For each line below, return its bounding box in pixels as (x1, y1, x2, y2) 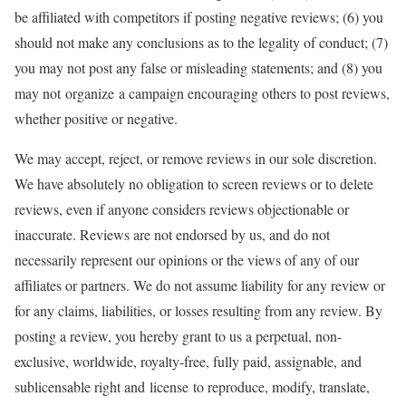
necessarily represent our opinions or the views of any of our (14, 250, 359, 269)
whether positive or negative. (14, 109, 178, 128)
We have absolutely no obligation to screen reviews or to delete (14, 174, 373, 193)
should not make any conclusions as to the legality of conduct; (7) (14, 33, 388, 52)
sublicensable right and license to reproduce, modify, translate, (14, 377, 370, 396)
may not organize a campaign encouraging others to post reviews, (14, 83, 390, 102)
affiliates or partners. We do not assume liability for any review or (14, 275, 385, 295)
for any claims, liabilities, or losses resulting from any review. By (14, 301, 382, 320)
